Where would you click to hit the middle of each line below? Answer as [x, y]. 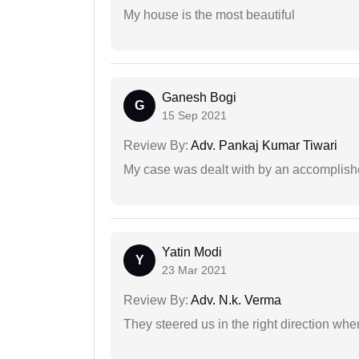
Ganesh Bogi [199, 98]
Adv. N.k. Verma [235, 301]
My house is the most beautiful [209, 15]
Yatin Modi [192, 252]
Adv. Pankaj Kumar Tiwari [263, 146]
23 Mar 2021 [194, 270]
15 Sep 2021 [194, 116]
